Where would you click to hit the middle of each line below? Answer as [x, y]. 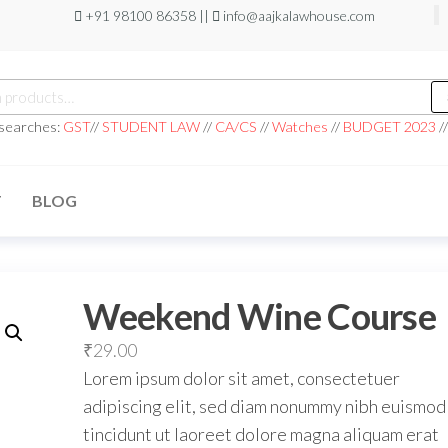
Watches [299, 126]
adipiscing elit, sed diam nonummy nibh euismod [264, 406]
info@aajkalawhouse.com [297, 15]
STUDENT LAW [150, 126]
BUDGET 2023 [389, 126]
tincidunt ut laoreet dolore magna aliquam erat [260, 434]
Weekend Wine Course [259, 316]
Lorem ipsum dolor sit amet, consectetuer [241, 378]
